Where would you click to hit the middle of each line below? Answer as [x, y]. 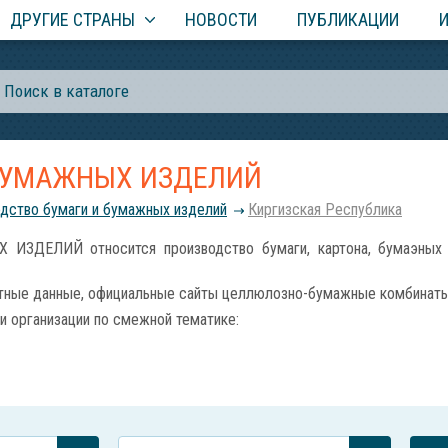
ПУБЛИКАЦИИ [347, 19]
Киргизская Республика [325, 209]
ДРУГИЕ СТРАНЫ [72, 19]
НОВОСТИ [220, 19]
